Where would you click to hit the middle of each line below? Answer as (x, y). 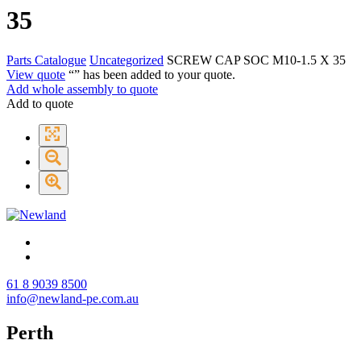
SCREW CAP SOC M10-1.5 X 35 (255, 60)
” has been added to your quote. (155, 74)
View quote (36, 74)
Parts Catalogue (46, 60)
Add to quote (40, 103)
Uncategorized (127, 60)
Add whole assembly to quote (82, 89)
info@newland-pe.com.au (73, 298)
